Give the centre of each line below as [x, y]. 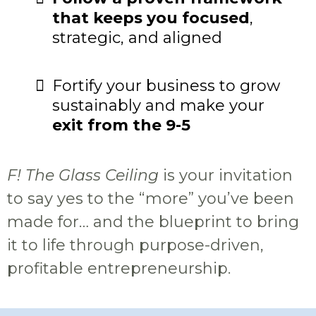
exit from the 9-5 [121, 126]
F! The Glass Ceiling [83, 176]
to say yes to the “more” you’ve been [151, 199]
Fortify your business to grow [166, 86]
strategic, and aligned [137, 38]
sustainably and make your [158, 106]
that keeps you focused [151, 18]
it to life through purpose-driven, [135, 245]
